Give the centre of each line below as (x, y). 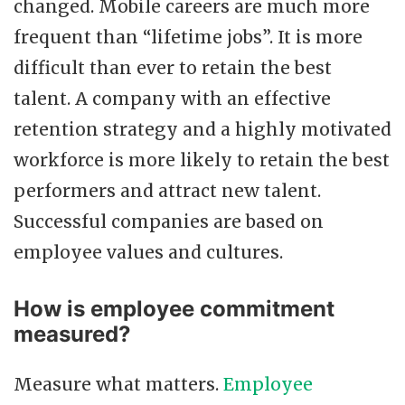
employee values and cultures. (148, 252)
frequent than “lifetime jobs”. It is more (188, 37)
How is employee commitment (174, 308)
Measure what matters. (118, 384)
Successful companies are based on (169, 221)
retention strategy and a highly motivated (202, 129)
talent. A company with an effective (172, 98)
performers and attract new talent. (167, 190)
